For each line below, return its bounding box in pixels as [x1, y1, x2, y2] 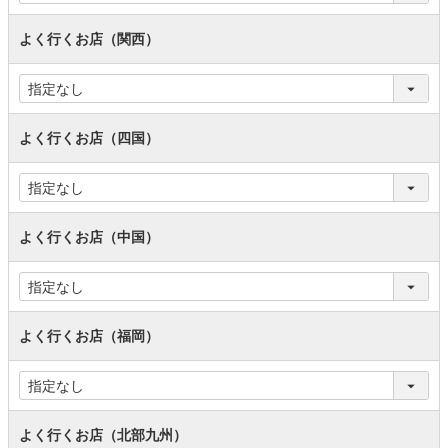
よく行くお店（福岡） [19, 326, 159, 346]
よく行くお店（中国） [19, 227, 159, 247]
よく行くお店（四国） [19, 128, 159, 148]
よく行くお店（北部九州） [19, 425, 187, 445]
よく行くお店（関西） [19, 29, 159, 49]
